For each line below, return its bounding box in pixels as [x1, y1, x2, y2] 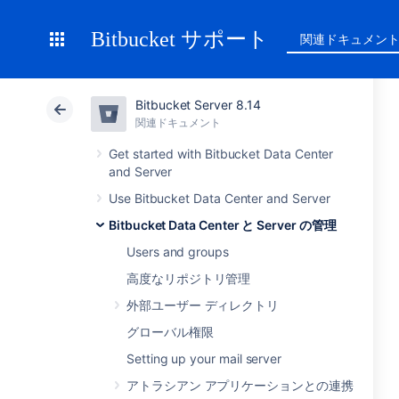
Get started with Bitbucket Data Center [109, 146, 334, 161]
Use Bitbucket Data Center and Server [109, 191, 330, 206]
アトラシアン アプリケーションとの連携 [126, 378, 354, 393]
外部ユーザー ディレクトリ [126, 297, 280, 313]
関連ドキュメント [135, 116, 221, 129]
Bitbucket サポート [91, 28, 269, 51]
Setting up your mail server [126, 351, 282, 366]
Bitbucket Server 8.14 [135, 97, 261, 112]
